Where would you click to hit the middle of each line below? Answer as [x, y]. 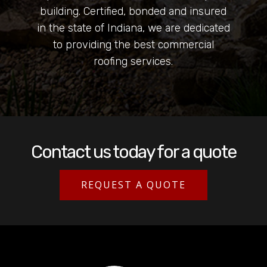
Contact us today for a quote [133, 152]
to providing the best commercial [133, 44]
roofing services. [133, 61]
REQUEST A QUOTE [133, 184]
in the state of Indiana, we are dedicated [133, 28]
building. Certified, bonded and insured [133, 11]
